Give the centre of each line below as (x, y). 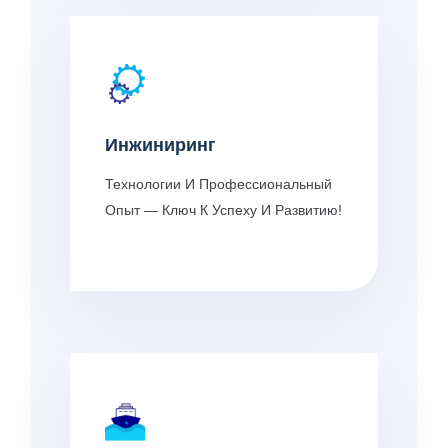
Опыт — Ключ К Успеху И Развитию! (223, 209)
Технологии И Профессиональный (218, 183)
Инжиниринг (160, 144)
